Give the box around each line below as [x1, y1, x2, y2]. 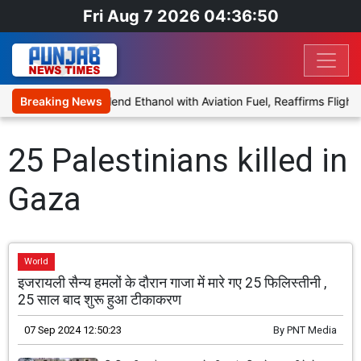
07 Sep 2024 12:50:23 [24, 324, 122, 337]
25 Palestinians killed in [8, 142, 347, 180]
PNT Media [286, 324, 337, 337]
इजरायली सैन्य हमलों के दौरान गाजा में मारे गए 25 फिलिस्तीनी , [18, 275, 327, 292]
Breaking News [20, 94, 102, 109]
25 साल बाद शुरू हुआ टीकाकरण [18, 292, 182, 309]
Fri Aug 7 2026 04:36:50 [82, 6, 279, 26]
